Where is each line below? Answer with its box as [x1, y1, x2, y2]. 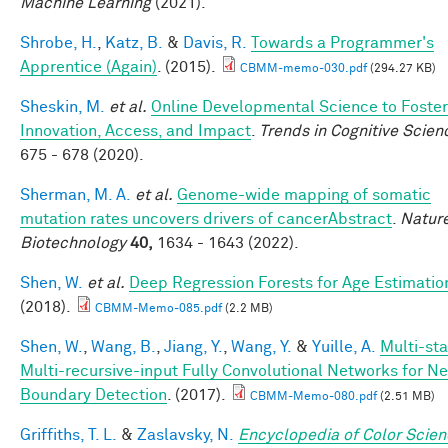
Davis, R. [183, 34, 247, 51]
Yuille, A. [312, 338, 376, 355]
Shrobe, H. [20, 34, 97, 51]
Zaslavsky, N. [137, 426, 234, 443]
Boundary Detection [20, 386, 167, 403]
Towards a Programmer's [251, 34, 434, 51]
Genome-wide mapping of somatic [177, 186, 431, 203]
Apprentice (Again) [20, 58, 157, 75]
